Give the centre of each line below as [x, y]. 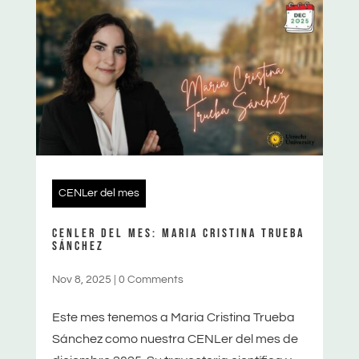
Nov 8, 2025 [81, 279]
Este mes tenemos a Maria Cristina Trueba [173, 317]
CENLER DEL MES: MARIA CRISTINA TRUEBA [178, 233]
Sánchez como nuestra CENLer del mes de [175, 339]
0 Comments [151, 279]
